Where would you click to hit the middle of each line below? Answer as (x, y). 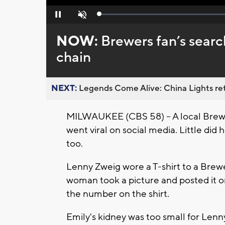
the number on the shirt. (118, 194)
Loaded (110, 16)
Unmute (81, 17)
